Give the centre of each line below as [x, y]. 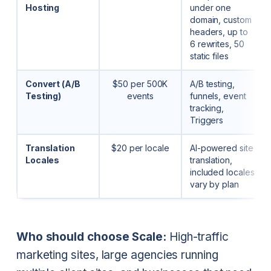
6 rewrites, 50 [217, 44]
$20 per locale [140, 148]
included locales [222, 172]
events [140, 96]
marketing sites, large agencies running [117, 255]
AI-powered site [221, 148]
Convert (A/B [53, 84]
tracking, [207, 108]
